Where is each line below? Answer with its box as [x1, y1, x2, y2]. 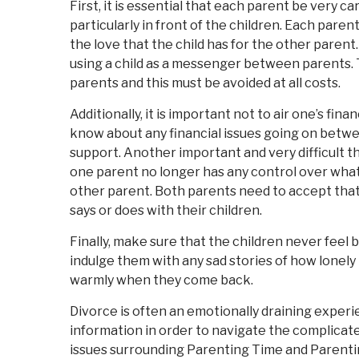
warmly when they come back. [70, 272, 253, 288]
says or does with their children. [70, 203, 262, 218]
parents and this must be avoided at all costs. [70, 75, 341, 91]
